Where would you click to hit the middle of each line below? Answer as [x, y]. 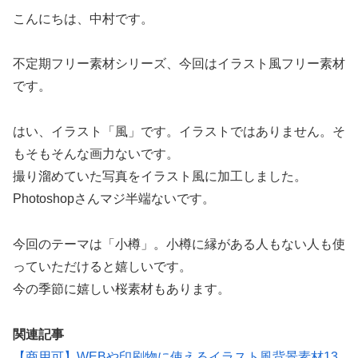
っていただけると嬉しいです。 [102, 266]
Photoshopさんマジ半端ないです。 [114, 199]
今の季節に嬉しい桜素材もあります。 [121, 288]
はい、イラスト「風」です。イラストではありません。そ [179, 132]
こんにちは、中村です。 [83, 18]
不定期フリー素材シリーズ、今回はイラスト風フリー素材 [179, 64]
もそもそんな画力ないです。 [96, 154]
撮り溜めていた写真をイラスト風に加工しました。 [160, 177]
